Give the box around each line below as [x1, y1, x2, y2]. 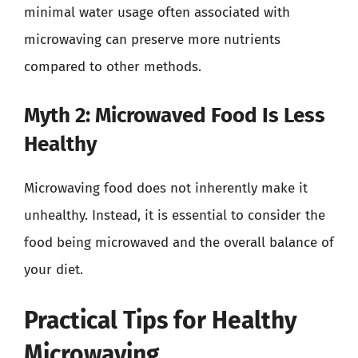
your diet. [24, 261, 83, 278]
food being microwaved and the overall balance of [24, 233, 334, 251]
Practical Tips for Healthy [24, 306, 297, 335]
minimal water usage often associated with [24, 4, 290, 21]
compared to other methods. [24, 58, 201, 75]
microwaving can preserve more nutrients [24, 31, 280, 48]
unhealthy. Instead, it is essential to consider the [24, 206, 325, 224]
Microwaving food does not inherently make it [24, 179, 308, 197]
